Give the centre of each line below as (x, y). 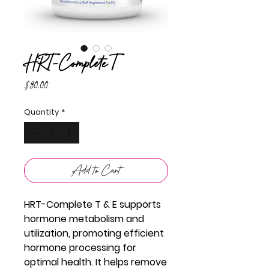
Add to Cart (96, 170)
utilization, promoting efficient (94, 233)
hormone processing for (80, 247)
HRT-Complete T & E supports (92, 204)
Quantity (41, 112)
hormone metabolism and (84, 219)
